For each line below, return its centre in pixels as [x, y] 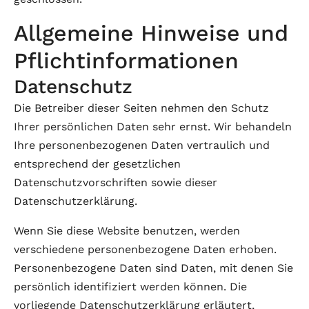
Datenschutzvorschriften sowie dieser [116, 182]
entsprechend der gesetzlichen [97, 164]
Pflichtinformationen [126, 61]
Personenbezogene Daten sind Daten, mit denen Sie [153, 268]
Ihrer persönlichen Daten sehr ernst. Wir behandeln [153, 127]
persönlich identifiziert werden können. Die [130, 287]
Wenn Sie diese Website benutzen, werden [127, 231]
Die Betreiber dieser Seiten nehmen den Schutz [141, 108]
